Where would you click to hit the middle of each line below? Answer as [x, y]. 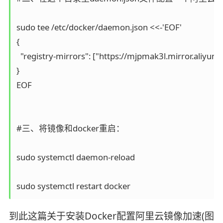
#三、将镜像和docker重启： [70, 128]
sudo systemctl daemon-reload [75, 157]
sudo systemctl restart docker [73, 186]
